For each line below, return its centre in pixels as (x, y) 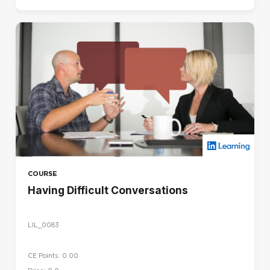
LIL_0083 (43, 225)
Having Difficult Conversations (108, 190)
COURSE (42, 173)
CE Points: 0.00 (53, 256)
